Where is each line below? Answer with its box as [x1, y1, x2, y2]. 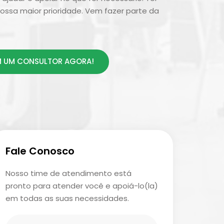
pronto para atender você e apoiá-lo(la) [5, 180, 158, 191]
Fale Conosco [5, 144, 74, 158]
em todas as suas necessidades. [5, 193, 129, 204]
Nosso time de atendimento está [5, 168, 131, 179]
